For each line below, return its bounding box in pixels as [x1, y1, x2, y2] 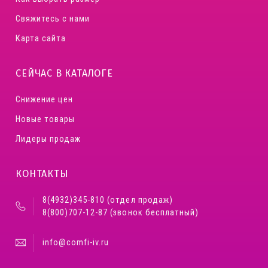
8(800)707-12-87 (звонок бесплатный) [42, 207, 201, 218]
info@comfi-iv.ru [42, 237, 109, 248]
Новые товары [16, 114, 75, 124]
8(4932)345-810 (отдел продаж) [42, 194, 173, 205]
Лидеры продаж [16, 133, 81, 144]
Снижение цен [16, 94, 74, 105]
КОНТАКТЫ [16, 167, 69, 179]
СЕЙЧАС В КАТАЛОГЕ [16, 67, 113, 79]
